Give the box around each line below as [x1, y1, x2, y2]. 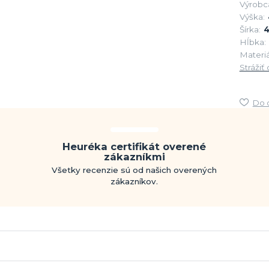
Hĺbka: [239, 37, 266, 47]
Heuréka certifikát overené [62, 140, 207, 153]
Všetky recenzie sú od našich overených [52, 165, 217, 175]
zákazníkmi [103, 150, 165, 163]
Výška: [239, 11, 265, 22]
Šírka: [239, 24, 261, 34]
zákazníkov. [110, 176, 159, 186]
